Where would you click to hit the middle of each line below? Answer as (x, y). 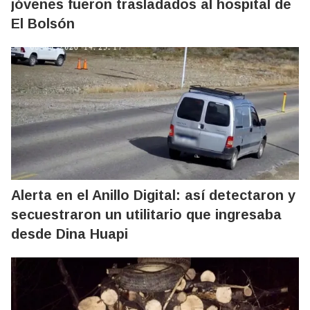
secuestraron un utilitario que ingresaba (146, 214)
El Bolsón (43, 23)
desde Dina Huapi (70, 234)
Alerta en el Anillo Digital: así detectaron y (153, 195)
